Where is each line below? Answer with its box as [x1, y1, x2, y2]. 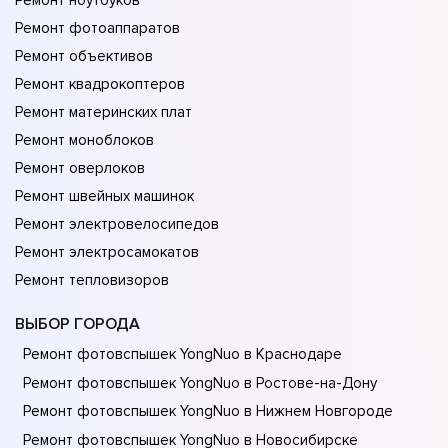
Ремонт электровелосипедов [15, 215, 219, 234]
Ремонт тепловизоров [15, 271, 169, 290]
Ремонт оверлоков [15, 159, 145, 178]
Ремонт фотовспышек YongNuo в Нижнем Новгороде [23, 402, 393, 421]
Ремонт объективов [15, 47, 153, 66]
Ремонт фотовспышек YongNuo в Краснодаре [23, 345, 342, 364]
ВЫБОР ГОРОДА [15, 314, 140, 335]
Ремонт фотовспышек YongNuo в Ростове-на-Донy [23, 373, 377, 392]
